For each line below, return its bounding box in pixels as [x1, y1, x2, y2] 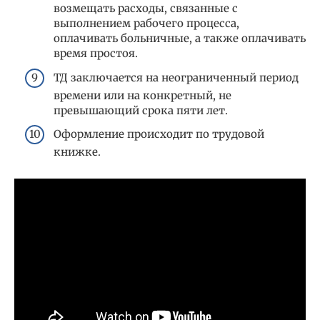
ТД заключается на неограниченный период [54, 70, 299, 84]
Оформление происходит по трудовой [54, 127, 264, 141]
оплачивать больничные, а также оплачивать [54, 31, 306, 46]
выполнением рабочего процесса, [54, 16, 239, 31]
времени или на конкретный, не [54, 88, 231, 102]
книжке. [54, 145, 101, 159]
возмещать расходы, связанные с [54, 1, 238, 16]
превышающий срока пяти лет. [54, 103, 228, 117]
